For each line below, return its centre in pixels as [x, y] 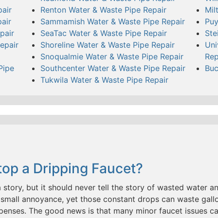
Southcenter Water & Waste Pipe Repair [113, 68]
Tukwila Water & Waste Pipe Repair [104, 80]
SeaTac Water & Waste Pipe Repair [103, 33]
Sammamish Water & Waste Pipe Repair [112, 21]
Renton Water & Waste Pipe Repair [103, 9]
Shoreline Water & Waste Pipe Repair [107, 45]
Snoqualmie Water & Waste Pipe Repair [112, 56]
